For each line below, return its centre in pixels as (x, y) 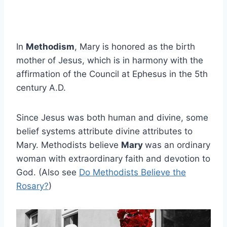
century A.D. (41, 88)
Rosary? (32, 186)
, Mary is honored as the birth (135, 47)
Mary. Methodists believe (69, 145)
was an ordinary (178, 145)
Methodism (50, 47)
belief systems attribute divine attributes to (104, 131)
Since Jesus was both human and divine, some (112, 118)
